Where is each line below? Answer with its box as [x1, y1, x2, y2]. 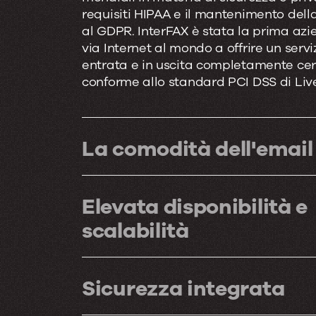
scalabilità [82, 216, 189, 245]
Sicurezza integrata [82, 274, 285, 303]
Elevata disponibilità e [82, 192, 308, 221]
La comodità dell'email [82, 134, 313, 164]
